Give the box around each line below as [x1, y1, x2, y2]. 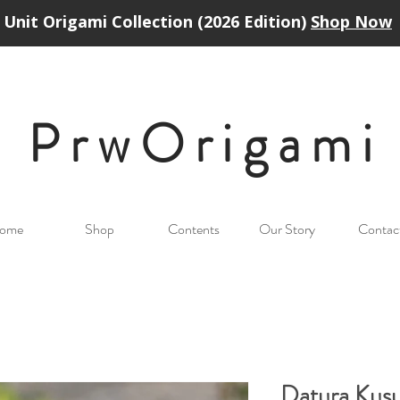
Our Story [259, 219, 315, 240]
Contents [167, 219, 220, 240]
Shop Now [311, 11, 392, 32]
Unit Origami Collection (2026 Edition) [4, 11, 311, 32]
